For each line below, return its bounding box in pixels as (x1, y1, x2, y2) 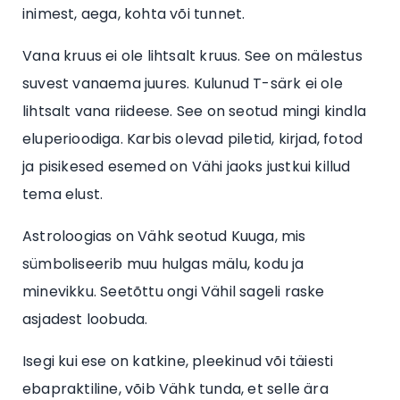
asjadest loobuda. (22, 308, 148, 329)
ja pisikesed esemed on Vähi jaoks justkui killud (22, 155, 351, 177)
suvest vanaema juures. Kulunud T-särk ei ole (22, 72, 343, 94)
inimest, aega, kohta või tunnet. (22, 3, 246, 24)
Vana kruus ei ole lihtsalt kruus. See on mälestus (22, 45, 362, 66)
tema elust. (22, 183, 104, 204)
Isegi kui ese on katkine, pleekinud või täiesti (22, 350, 334, 371)
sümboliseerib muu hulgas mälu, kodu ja (22, 253, 304, 274)
